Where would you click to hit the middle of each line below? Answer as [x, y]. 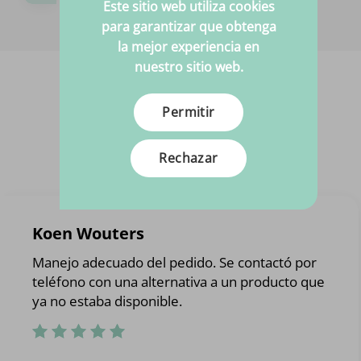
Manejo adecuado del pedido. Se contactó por [175, 263]
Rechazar [189, 158]
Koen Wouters [89, 234]
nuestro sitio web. [189, 67]
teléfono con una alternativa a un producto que [179, 282]
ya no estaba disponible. [108, 301]
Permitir [189, 112]
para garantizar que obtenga [189, 27]
